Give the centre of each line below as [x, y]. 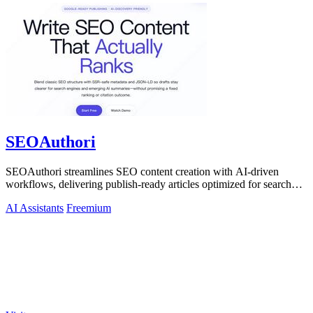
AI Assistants [35, 208]
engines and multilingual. [61, 196]
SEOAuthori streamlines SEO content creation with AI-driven [142, 171]
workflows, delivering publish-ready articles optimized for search [148, 184]
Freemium [89, 208]
